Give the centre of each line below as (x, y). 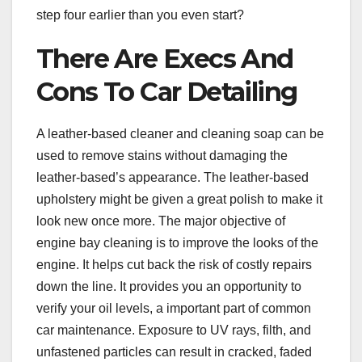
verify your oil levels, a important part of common (174, 308)
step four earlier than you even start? (140, 15)
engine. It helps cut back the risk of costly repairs (174, 264)
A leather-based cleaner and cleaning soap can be (180, 133)
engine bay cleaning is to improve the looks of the (177, 242)
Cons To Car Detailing (167, 91)
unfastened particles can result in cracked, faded (174, 351)
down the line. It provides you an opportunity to (169, 286)
